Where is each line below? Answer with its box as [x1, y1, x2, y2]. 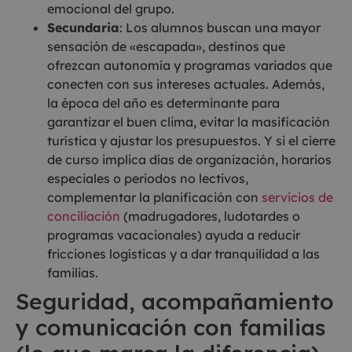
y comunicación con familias [16, 313, 326, 341]
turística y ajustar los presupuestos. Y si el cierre [47, 132, 335, 148]
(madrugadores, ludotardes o [120, 207, 300, 224]
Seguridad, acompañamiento [16, 287, 334, 315]
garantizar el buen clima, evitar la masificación [47, 113, 330, 130]
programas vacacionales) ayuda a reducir [47, 226, 300, 243]
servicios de [262, 189, 333, 205]
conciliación [47, 207, 120, 224]
